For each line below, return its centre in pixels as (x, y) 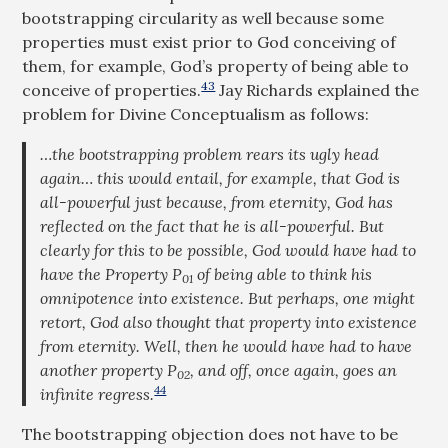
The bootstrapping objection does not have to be (210, 434)
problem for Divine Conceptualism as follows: (196, 114)
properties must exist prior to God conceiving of (209, 42)
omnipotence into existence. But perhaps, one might (228, 298)
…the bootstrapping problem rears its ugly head (210, 154)
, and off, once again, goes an (294, 370)
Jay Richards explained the (317, 90)
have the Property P (111, 274)
